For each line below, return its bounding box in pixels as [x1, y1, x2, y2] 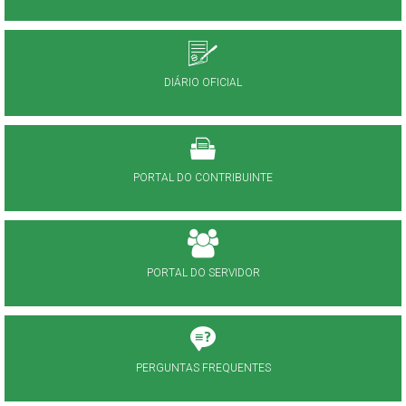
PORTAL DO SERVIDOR [146, 266, 260, 279]
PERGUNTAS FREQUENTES [135, 362, 271, 374]
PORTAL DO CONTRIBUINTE [133, 171, 273, 184]
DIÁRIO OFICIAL [164, 76, 242, 89]
